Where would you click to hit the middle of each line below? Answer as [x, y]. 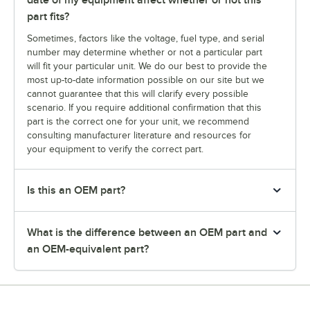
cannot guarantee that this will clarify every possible [138, 94]
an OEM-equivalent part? [88, 249]
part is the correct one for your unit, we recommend [138, 121]
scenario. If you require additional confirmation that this [144, 108]
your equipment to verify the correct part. [115, 149]
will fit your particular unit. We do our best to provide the [147, 66]
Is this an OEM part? [76, 190]
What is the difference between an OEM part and [147, 232]
